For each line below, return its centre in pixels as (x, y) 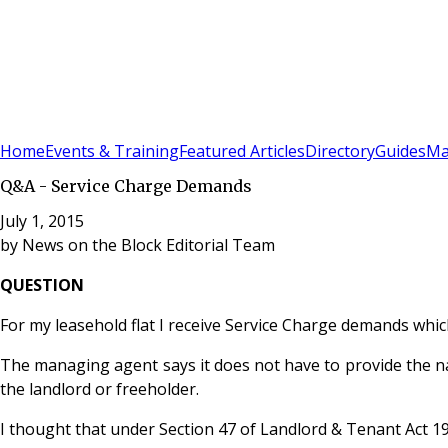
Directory (340, 151)
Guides (400, 151)
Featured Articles (242, 151)
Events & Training (112, 151)
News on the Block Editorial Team (148, 244)
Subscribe (71, 126)
